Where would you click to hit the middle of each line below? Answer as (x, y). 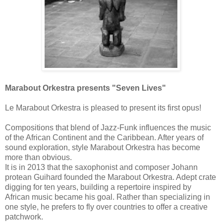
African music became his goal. (61, 197)
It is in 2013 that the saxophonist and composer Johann (101, 167)
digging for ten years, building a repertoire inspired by (98, 187)
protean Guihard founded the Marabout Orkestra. (90, 177)
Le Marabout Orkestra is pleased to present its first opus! (103, 108)
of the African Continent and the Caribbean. (81, 137)
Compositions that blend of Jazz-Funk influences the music (108, 127)
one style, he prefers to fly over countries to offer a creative (106, 207)
